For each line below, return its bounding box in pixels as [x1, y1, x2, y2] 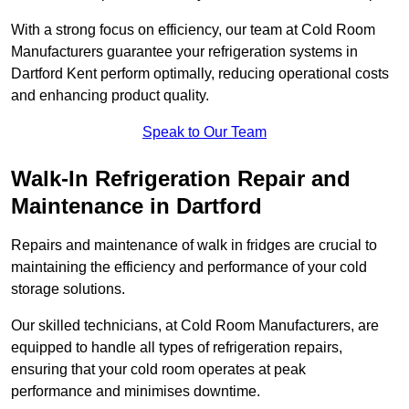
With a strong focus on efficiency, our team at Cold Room [11, 22, 375, 38]
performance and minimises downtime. [11, 383, 260, 400]
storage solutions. [11, 281, 125, 298]
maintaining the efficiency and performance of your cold [11, 259, 367, 276]
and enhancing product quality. [11, 88, 209, 104]
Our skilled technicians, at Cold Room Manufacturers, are [11, 318, 379, 334]
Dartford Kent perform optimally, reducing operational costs [11, 66, 389, 82]
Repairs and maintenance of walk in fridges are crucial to [11, 237, 377, 254]
